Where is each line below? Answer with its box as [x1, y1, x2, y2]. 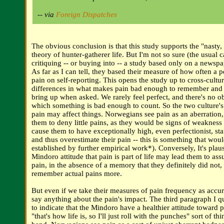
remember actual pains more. [31, 169, 122, 178]
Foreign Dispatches [56, 10, 117, 19]
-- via [37, 10, 56, 19]
